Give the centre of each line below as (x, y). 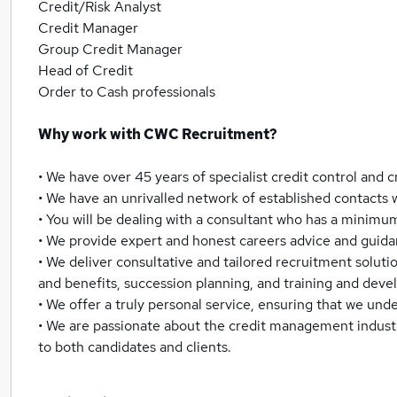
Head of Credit (86, 70)
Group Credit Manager (110, 49)
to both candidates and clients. (135, 347)
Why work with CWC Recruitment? (158, 134)
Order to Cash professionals (127, 92)
